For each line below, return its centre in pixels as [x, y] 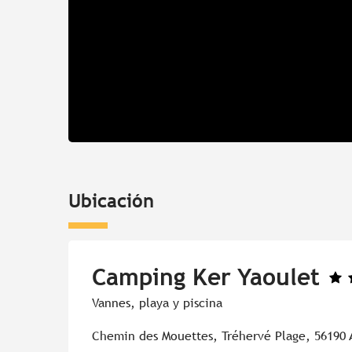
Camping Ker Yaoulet [206, 277]
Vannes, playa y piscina [157, 303]
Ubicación [111, 201]
